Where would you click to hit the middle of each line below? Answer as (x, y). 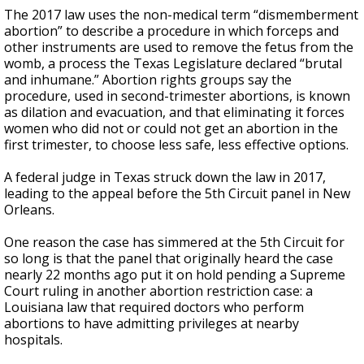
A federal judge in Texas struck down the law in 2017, (165, 177)
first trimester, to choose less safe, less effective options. (176, 145)
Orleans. (29, 210)
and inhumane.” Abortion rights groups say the (148, 80)
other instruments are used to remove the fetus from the (179, 47)
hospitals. (33, 340)
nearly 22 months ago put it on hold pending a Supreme (175, 275)
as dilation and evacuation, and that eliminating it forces (174, 112)
